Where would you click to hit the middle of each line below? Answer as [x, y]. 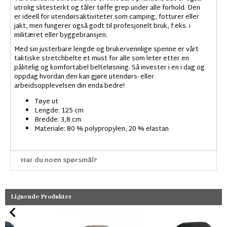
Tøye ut [46, 102]
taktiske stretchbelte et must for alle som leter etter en [102, 59]
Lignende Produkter [42, 197]
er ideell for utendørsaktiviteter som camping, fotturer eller [107, 17]
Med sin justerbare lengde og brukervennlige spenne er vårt [106, 50]
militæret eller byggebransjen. [61, 36]
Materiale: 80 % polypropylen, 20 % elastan [102, 129]
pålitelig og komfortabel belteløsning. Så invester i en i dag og [109, 68]
